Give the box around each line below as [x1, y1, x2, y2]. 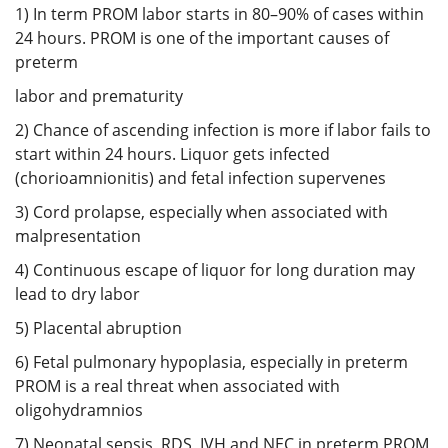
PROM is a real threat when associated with [15, 374, 340, 397]
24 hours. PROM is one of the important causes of [15, 26, 389, 49]
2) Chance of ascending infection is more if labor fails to [15, 118, 431, 141]
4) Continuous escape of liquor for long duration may [15, 258, 415, 281]
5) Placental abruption [15, 316, 182, 339]
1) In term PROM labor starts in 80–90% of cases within [15, 2, 424, 25]
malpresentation [15, 224, 141, 247]
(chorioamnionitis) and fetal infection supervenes [15, 166, 386, 189]
